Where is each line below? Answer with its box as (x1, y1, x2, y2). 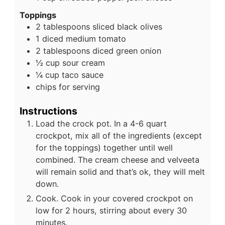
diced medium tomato (42, 34, 126, 44)
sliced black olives (92, 22, 162, 32)
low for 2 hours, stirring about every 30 (35, 205, 187, 215)
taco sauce (61, 70, 103, 80)
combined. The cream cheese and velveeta (35, 154, 199, 165)
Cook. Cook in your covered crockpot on (35, 193, 193, 203)
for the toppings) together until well (35, 142, 173, 153)
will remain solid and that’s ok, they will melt (35, 166, 205, 177)
